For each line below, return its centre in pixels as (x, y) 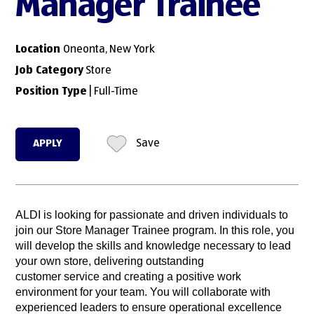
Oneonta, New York (109, 49)
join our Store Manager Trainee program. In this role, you (155, 231)
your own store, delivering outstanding (110, 261)
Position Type (52, 91)
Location (40, 49)
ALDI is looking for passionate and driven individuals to (152, 215)
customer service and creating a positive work (129, 277)
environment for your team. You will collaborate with (143, 292)
